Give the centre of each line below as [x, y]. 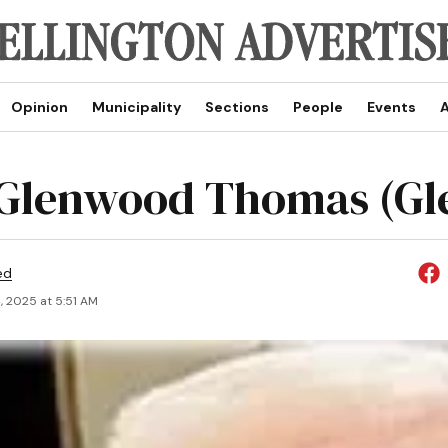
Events [391, 107]
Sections [236, 107]
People [317, 107]
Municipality [136, 107]
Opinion [39, 107]
